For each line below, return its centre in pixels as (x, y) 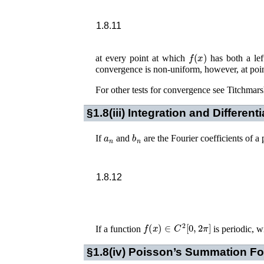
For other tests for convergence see (161, 90)
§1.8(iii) (107, 113)
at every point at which (142, 58)
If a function (119, 229)
